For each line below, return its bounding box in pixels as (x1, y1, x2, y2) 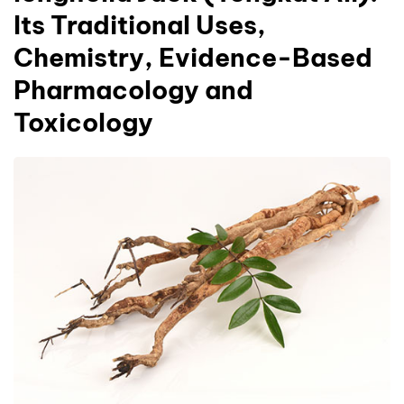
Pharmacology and (14, 74, 253, 106)
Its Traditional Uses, (14, 9, 266, 41)
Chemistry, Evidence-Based (14, 41, 372, 73)
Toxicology (14, 106, 153, 138)
